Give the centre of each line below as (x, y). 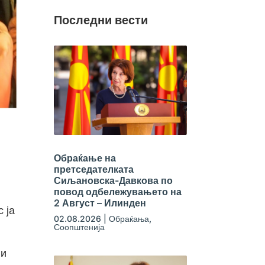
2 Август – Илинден (100, 203)
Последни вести (101, 20)
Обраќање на (85, 158)
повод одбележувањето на (117, 191)
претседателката (93, 169)
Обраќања (129, 218)
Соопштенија (79, 227)
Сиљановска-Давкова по (113, 180)
